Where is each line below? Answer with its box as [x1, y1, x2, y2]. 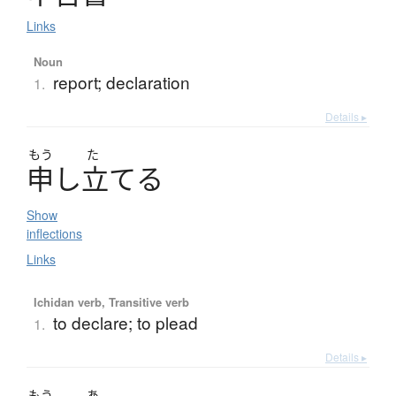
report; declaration [52, 70, 190, 95]
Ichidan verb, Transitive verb [33, 293, 189, 311]
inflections [27, 225, 82, 243]
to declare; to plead [52, 310, 198, 335]
